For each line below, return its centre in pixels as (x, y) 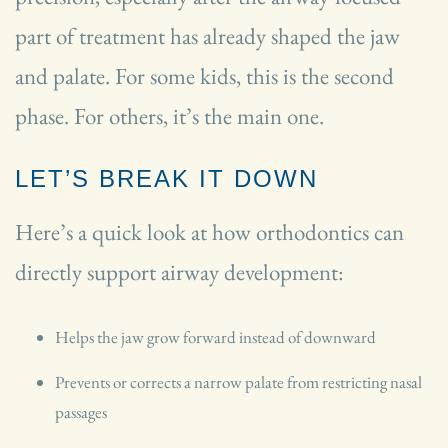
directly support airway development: (179, 272)
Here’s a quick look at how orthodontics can (209, 232)
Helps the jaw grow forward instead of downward (215, 337)
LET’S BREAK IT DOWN (166, 179)
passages (81, 412)
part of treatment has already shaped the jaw (207, 36)
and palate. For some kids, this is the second (204, 76)
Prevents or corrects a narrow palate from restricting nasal (238, 382)
